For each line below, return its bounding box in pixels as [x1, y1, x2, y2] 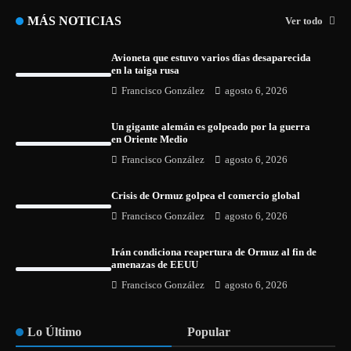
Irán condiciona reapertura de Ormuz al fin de [111, 246, 317, 259]
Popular [187, 325, 230, 339]
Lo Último [27, 325, 81, 339]
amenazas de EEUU [111, 259, 199, 271]
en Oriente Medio [111, 133, 189, 146]
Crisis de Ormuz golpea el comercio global [111, 190, 301, 202]
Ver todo [285, 15, 325, 27]
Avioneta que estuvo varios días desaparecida [111, 52, 312, 64]
